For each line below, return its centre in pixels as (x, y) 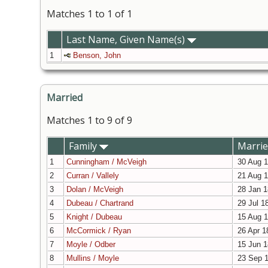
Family (84, 146)
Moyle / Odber (91, 245)
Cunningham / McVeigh (106, 162)
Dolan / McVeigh (95, 190)
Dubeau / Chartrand (100, 203)
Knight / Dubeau (94, 217)
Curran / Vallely (93, 176)
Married (65, 98)
